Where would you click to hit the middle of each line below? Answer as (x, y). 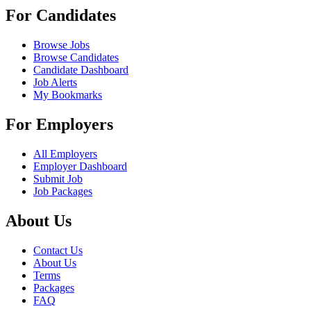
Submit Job (58, 178)
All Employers (65, 153)
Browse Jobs (61, 45)
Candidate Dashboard (81, 70)
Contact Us (58, 250)
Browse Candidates (76, 58)
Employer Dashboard (80, 166)
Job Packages (63, 191)
